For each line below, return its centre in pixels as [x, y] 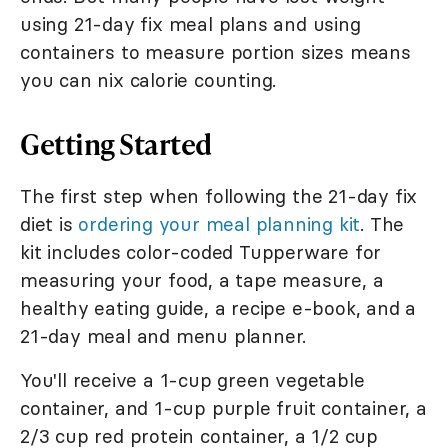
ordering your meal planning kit [219, 224]
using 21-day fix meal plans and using [190, 24]
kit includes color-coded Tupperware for [201, 252]
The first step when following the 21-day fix [219, 196]
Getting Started [116, 144]
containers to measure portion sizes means [215, 52]
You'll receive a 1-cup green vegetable [192, 380]
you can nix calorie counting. [148, 80]
